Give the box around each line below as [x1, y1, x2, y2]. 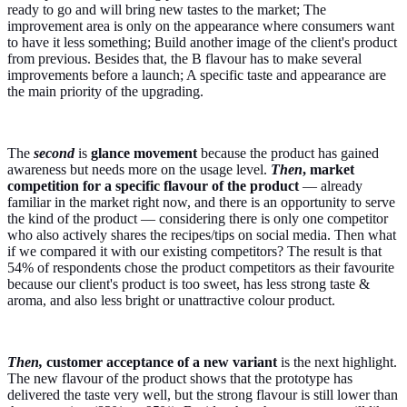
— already [299, 178, 362, 194]
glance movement [91, 145, 197, 162]
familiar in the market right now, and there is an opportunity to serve [7, 194, 395, 211]
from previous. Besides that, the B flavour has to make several [7, 51, 362, 67]
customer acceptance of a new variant [43, 354, 281, 371]
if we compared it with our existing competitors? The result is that [7, 243, 382, 260]
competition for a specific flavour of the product [7, 178, 299, 194]
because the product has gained [197, 145, 379, 162]
